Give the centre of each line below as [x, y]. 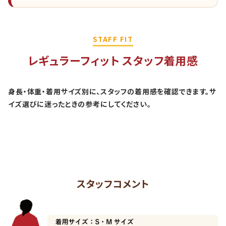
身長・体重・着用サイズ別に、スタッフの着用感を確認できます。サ [112, 92]
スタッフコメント [113, 184]
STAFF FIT [113, 39]
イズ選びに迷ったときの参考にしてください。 [80, 104]
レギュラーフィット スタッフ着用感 [113, 60]
